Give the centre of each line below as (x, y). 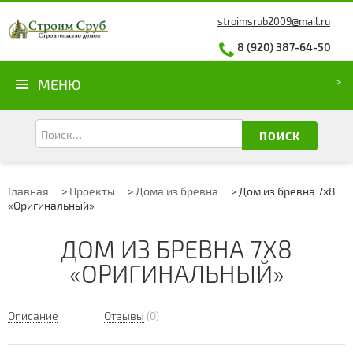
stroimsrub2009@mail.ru (274, 21)
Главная (28, 191)
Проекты (92, 191)
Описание (33, 316)
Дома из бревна (177, 191)
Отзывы (124, 316)
